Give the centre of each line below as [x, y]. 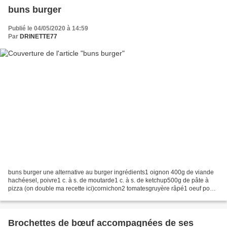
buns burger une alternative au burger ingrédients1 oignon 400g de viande [111, 172]
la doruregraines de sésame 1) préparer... [65, 196]
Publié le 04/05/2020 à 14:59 [48, 29]
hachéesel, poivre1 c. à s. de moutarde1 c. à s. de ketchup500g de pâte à [108, 180]
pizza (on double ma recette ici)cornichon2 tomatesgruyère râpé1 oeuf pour [112, 188]
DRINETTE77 [39, 37]
